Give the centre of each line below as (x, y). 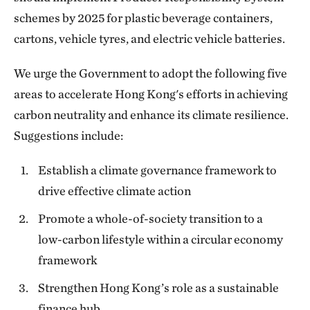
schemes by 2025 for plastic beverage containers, (143, 18)
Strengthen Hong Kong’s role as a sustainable (159, 288)
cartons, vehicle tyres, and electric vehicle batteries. (149, 38)
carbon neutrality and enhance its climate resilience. (151, 115)
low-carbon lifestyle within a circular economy (161, 239)
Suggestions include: (69, 135)
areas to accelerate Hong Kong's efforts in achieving (151, 94)
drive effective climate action (115, 191)
